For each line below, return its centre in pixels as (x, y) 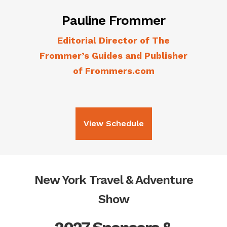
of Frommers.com (113, 71)
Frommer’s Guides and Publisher (113, 56)
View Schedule (113, 124)
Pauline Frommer (113, 21)
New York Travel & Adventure (113, 180)
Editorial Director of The (113, 41)
